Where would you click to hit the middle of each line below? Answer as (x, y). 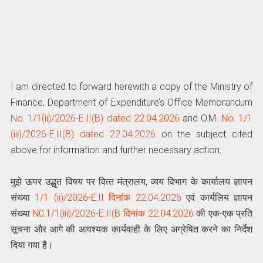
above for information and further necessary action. (116, 150)
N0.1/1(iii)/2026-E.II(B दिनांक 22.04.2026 (113, 213)
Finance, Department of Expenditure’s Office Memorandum (131, 102)
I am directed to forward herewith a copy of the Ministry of (131, 86)
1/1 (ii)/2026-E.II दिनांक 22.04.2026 (108, 197)
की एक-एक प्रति (223, 213)
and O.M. (200, 118)
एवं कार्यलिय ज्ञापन (217, 197)
